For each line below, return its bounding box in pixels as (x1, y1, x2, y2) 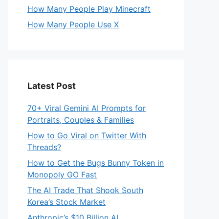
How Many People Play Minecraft (27, 4, 151, 14)
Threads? (27, 142, 61, 152)
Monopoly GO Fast (27, 170, 97, 179)
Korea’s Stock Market (27, 197, 106, 207)
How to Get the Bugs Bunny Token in (27, 158, 164, 168)
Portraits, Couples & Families (27, 115, 134, 125)
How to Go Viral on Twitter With (27, 131, 146, 140)
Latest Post (27, 81, 76, 91)
